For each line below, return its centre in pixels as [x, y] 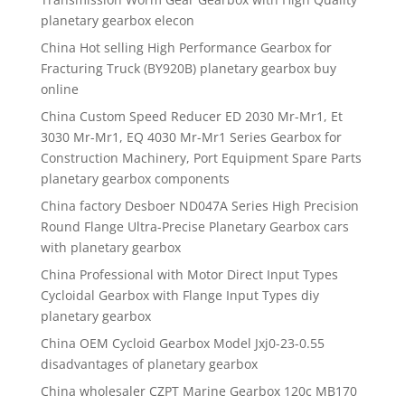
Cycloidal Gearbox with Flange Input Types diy [179, 296]
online [59, 89]
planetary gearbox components [135, 179]
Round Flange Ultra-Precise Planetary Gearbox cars [194, 227]
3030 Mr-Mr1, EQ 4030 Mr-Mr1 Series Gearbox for [191, 137]
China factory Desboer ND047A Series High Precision [199, 206]
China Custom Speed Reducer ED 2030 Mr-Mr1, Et [191, 117]
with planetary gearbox [110, 248]
